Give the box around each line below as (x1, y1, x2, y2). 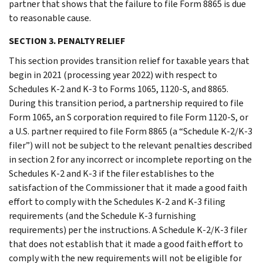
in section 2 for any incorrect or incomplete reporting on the (9, 153, 252, 166)
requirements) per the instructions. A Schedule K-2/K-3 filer (9, 223, 247, 236)
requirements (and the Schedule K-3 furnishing (9, 209, 196, 222)
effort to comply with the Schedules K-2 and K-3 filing (9, 195, 225, 208)
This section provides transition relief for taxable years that (9, 54, 249, 67)
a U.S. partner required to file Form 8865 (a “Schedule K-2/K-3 (9, 124, 252, 137)
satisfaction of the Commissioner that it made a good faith (9, 181, 247, 194)
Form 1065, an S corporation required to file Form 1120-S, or (9, 110, 248, 123)
